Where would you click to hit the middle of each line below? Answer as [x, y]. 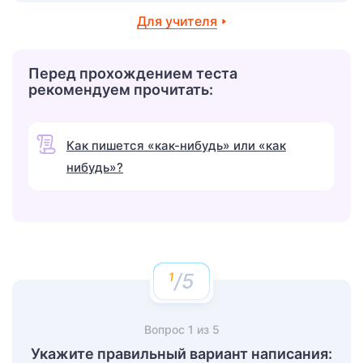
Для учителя [177, 21]
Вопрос [166, 329]
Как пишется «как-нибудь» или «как [176, 145]
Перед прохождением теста [133, 73]
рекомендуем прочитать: [121, 89]
